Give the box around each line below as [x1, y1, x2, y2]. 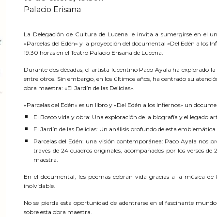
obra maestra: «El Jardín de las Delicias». [24, 84, 135, 92]
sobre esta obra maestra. [24, 208, 93, 216]
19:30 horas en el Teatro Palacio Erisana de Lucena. [24, 49, 164, 56]
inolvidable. [24, 182, 56, 189]
